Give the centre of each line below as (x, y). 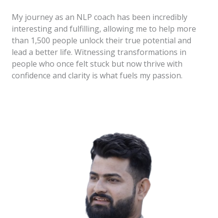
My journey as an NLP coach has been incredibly (100, 17)
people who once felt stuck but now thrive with (97, 64)
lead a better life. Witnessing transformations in (99, 52)
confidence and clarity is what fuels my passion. (97, 76)
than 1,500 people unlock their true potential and (101, 41)
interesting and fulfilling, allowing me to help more (104, 29)
